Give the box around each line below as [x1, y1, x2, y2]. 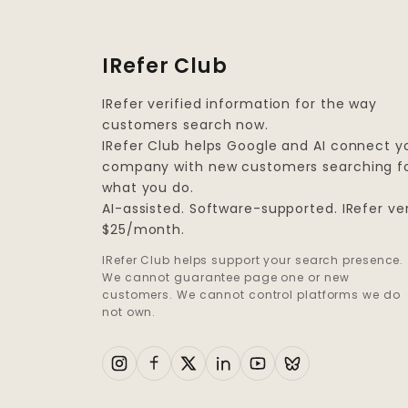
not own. [102, 304, 157, 320]
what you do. [102, 178, 194, 197]
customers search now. [102, 116, 269, 134]
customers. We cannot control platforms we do [102, 287, 401, 302]
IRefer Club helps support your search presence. [102, 252, 404, 268]
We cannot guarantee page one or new [102, 270, 350, 285]
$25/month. [102, 220, 186, 239]
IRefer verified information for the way [102, 95, 378, 113]
